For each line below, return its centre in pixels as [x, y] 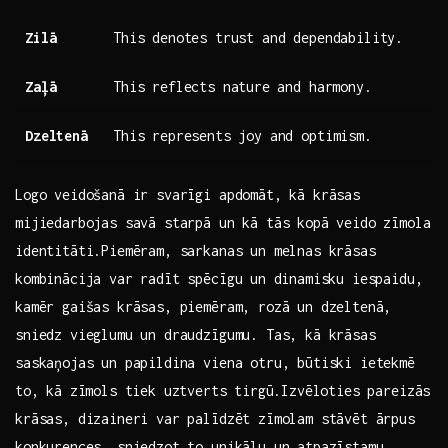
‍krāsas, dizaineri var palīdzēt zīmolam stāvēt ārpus [215, 419]
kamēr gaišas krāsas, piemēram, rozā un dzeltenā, [203, 307]
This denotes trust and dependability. [258, 38]
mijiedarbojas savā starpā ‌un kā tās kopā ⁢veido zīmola [223, 223]
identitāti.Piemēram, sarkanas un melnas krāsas [195, 251]
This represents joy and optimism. [242, 136]
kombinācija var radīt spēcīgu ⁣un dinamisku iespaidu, [219, 279]
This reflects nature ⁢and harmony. [242, 87]
